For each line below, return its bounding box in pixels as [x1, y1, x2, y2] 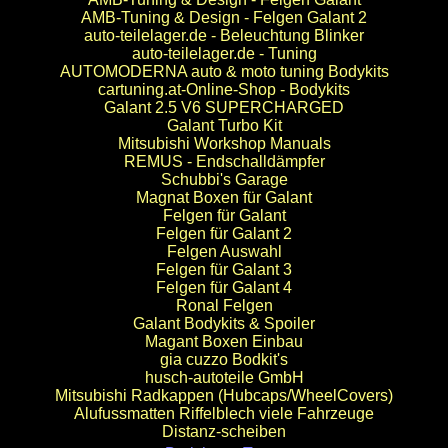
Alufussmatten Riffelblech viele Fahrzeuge [74, 405, 374, 422]
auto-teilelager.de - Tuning [131, 45, 317, 62]
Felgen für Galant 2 [156, 225, 292, 242]
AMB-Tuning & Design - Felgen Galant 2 [81, 9, 367, 26]
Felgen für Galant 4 [156, 279, 292, 296]
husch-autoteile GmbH [144, 369, 304, 386]
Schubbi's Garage [160, 171, 288, 188]
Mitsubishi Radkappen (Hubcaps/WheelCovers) [55, 387, 393, 404]
